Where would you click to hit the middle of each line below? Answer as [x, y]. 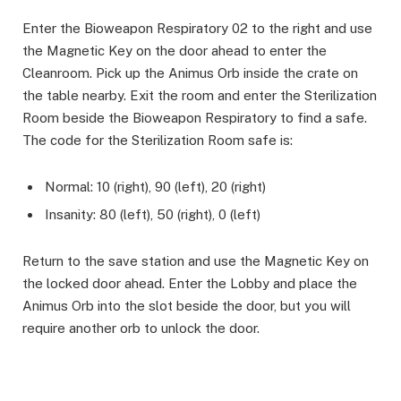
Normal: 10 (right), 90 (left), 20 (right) [155, 186]
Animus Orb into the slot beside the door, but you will [187, 306]
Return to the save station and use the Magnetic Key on [196, 261]
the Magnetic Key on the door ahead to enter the [175, 50]
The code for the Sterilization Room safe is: [158, 140]
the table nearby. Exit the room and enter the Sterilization [200, 95]
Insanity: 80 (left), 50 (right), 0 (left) [153, 215]
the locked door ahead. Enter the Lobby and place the [190, 284]
